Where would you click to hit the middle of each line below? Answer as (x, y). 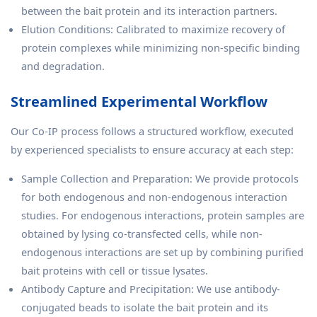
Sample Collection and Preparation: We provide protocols (160, 178)
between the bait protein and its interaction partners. (149, 10)
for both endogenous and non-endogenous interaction (154, 196)
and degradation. (63, 65)
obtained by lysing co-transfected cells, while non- (142, 233)
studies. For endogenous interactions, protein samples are (163, 215)
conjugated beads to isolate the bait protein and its (145, 307)
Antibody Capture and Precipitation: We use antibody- (151, 288)
